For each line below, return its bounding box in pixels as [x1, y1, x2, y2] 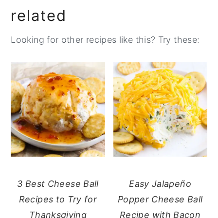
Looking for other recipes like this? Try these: [11, 35, 200, 45]
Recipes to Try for [18, 194, 97, 204]
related [11, 6, 67, 25]
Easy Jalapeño [129, 178, 191, 189]
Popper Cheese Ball [117, 194, 203, 204]
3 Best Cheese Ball [17, 178, 99, 189]
